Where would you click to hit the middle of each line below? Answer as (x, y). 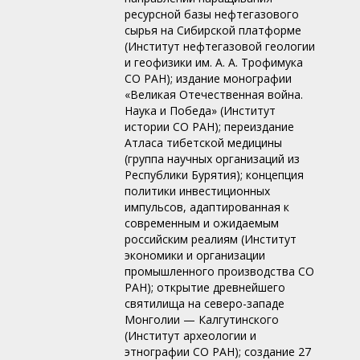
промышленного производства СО (219, 272)
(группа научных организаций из (212, 159)
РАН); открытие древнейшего (205, 288)
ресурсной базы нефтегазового (212, 14)
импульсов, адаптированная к (207, 207)
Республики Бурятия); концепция (214, 175)
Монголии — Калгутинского (202, 320)
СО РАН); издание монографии (208, 79)
